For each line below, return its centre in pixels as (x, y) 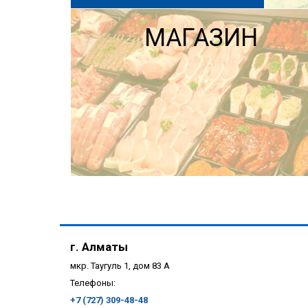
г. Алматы (99, 247)
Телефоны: (93, 283)
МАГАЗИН (201, 38)
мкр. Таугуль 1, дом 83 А (120, 266)
